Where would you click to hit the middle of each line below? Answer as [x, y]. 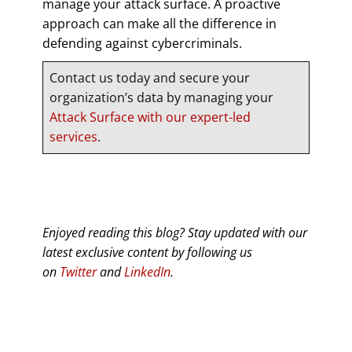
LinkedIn [147, 271]
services [73, 136]
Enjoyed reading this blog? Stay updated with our [175, 232]
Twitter [78, 271]
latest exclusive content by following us [147, 252]
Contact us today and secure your [150, 77]
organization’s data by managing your [161, 97]
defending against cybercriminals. [142, 43]
